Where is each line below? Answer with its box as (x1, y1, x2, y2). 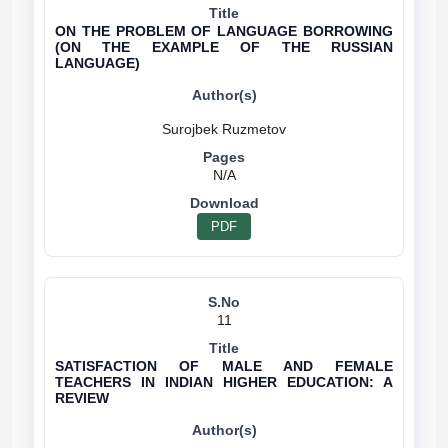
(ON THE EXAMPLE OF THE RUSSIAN (55, 39, 393, 55)
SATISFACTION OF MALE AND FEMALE (55, 358, 393, 374)
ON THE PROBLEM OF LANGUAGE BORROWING (55, 23, 393, 39)
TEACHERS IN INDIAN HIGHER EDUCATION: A (55, 374, 393, 390)
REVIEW (55, 390, 109, 406)
